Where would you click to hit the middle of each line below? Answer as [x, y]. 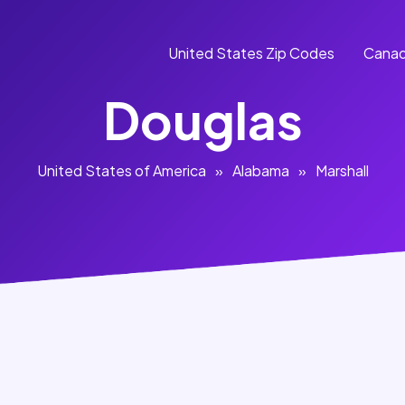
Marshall [342, 170]
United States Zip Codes [251, 53]
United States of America [121, 170]
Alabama [260, 170]
